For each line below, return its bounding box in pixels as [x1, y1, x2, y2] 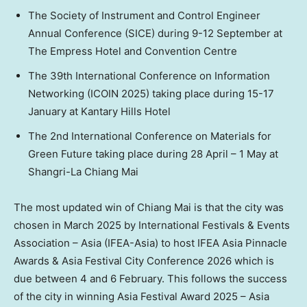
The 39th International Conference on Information [28, 69, 270, 83]
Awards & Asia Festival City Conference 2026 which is [14, 254, 274, 268]
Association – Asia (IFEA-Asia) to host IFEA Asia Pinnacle [14, 236, 287, 250]
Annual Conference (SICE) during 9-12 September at [28, 27, 282, 40]
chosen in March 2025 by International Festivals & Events [14, 219, 290, 232]
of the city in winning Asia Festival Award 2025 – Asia [14, 290, 269, 304]
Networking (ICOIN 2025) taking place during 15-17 [28, 87, 274, 101]
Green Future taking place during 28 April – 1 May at [28, 147, 278, 161]
